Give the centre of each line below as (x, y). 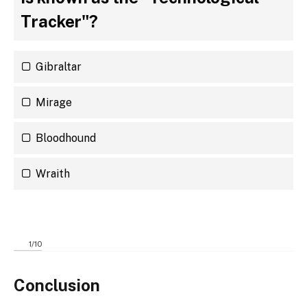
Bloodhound (66, 138)
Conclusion (57, 285)
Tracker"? (59, 21)
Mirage (54, 102)
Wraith (53, 173)
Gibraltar (59, 66)
